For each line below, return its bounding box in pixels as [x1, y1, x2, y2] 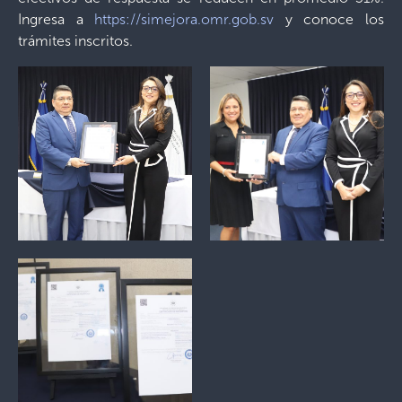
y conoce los [274, 11, 385, 28]
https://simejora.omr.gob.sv [94, 11, 275, 28]
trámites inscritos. [18, 32, 133, 49]
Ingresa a [18, 11, 95, 28]
